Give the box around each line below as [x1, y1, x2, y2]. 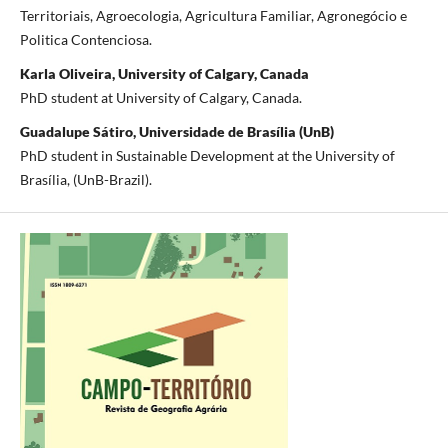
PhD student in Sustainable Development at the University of [19, 147, 395, 165]
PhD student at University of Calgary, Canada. [19, 89, 302, 107]
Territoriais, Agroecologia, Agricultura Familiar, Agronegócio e [19, 7, 407, 25]
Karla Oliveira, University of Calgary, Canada [19, 65, 309, 83]
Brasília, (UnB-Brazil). [19, 171, 152, 189]
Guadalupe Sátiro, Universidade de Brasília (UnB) [19, 123, 334, 141]
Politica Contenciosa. [19, 31, 158, 49]
